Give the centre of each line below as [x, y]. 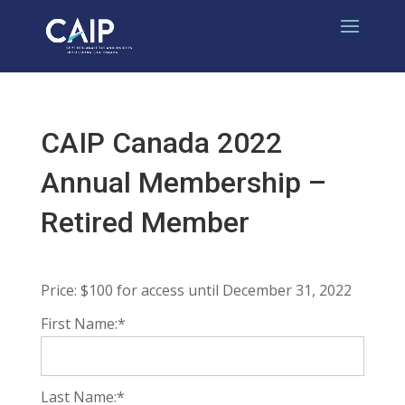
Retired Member [145, 222]
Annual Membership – [183, 183]
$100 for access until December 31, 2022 [216, 290]
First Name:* [83, 324]
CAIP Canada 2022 [161, 143]
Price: [58, 290]
